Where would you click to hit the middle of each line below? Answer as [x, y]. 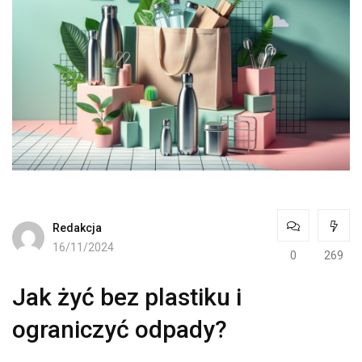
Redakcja [77, 227]
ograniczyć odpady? [120, 330]
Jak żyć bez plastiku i [127, 297]
